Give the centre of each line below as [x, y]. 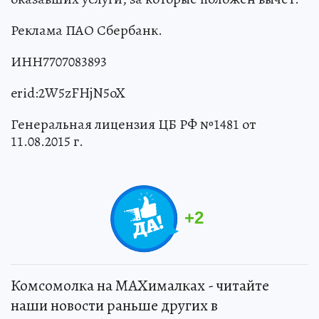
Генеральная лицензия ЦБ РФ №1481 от [133, 124]
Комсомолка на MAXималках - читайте [140, 285]
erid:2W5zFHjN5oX [68, 93]
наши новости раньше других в [114, 305]
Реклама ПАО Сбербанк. [87, 30]
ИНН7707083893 [59, 61]
